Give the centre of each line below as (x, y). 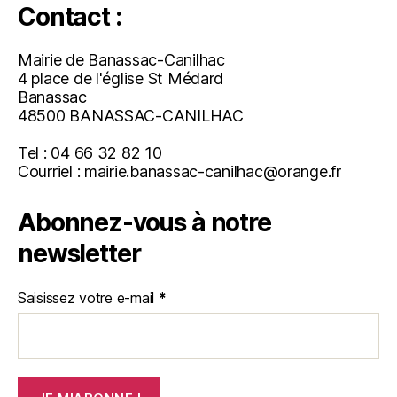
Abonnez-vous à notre (144, 222)
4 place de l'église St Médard (121, 78)
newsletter (79, 253)
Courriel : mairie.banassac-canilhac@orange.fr (179, 171)
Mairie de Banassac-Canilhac (121, 59)
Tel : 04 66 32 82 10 (90, 152)
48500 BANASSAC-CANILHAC (131, 115)
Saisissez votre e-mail (88, 297)
